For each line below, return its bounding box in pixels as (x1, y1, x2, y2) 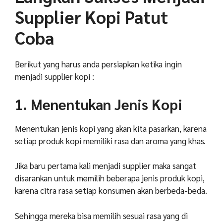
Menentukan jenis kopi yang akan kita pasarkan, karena (15, 122, 207, 134)
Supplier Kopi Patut (15, 5, 168, 28)
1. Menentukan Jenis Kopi (15, 94, 182, 113)
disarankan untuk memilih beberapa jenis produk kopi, (15, 172, 205, 184)
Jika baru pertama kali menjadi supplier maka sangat (15, 160, 196, 171)
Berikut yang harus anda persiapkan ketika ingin (15, 58, 182, 70)
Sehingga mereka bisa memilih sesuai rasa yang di (15, 210, 188, 221)
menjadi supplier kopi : (15, 71, 94, 82)
